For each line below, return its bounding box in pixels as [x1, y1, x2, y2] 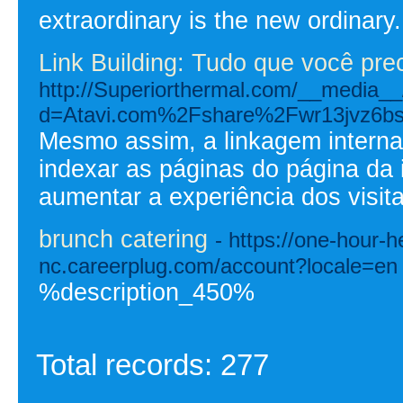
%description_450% [39, 278, 255, 306]
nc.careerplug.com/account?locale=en [39, 253, 398, 278]
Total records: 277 [36, 348, 269, 381]
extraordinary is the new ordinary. [39, 6, 401, 34]
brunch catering [39, 225, 208, 253]
